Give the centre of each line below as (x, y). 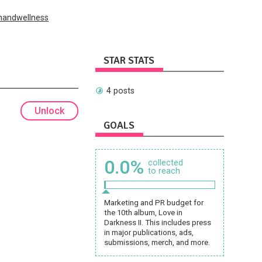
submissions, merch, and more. (157, 242)
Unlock (49, 111)
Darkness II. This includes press (158, 222)
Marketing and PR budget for (154, 202)
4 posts (120, 90)
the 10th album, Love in (144, 212)
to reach (164, 170)
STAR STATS (129, 61)
